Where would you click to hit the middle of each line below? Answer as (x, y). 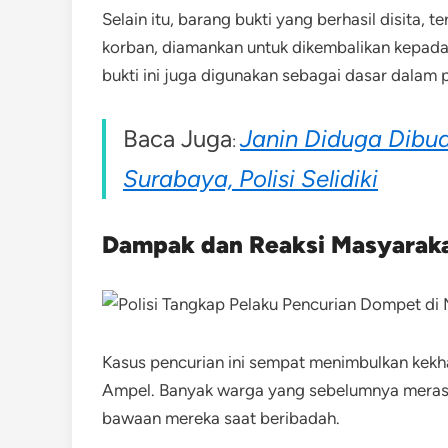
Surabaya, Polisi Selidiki (250, 178)
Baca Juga (177, 138)
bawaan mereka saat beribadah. (221, 418)
